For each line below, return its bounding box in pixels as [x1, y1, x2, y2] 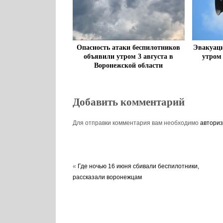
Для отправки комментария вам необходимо [72, 119, 200, 126]
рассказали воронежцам [72, 174, 142, 181]
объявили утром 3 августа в [84, 53, 174, 61]
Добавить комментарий [72, 96, 185, 109]
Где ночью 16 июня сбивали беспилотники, [77, 163, 199, 170]
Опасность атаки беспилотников [77, 44, 181, 52]
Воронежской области [94, 62, 163, 70]
